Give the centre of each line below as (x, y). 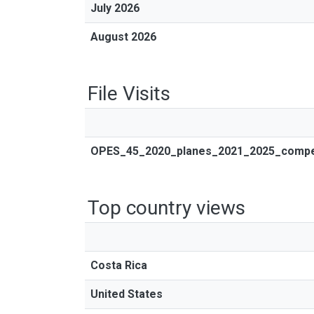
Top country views (166, 208)
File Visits (129, 94)
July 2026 (115, 8)
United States (127, 294)
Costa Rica (119, 265)
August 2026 (123, 37)
